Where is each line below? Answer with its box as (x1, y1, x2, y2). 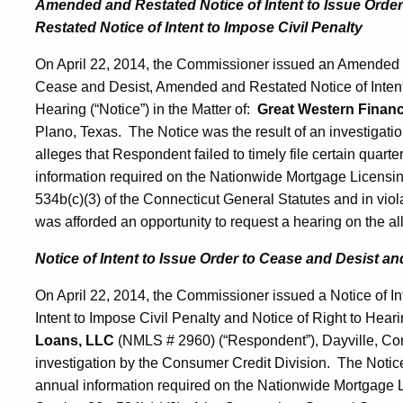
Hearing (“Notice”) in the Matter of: (35, 101, 257, 117)
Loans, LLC (35, 332, 114, 348)
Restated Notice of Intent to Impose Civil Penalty (35, 19, 363, 35)
